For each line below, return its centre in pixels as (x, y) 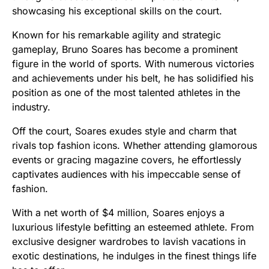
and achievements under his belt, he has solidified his (133, 78)
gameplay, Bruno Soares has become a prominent (125, 50)
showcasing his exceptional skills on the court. (117, 11)
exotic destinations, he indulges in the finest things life (134, 256)
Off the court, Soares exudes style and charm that (124, 131)
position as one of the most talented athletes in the (126, 93)
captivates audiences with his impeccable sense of (126, 174)
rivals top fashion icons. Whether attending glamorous (134, 146)
